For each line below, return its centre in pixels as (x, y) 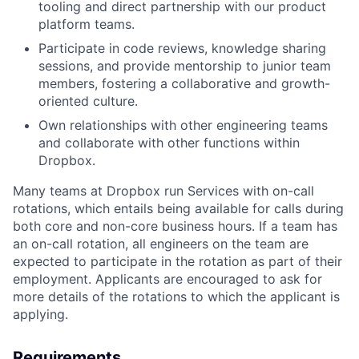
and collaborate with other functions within (169, 143)
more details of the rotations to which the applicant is (176, 296)
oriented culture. (88, 101)
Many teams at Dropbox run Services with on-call (163, 191)
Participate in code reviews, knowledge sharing (182, 48)
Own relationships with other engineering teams (183, 125)
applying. (40, 314)
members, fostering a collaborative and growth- (184, 83)
